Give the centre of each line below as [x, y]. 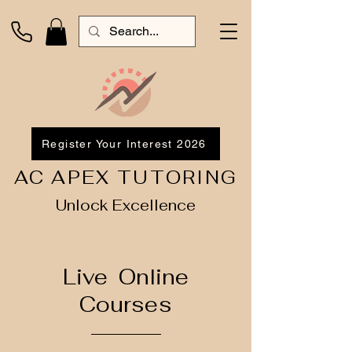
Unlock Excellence [126, 205]
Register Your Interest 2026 [124, 143]
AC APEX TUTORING [126, 177]
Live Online [125, 277]
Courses [125, 304]
